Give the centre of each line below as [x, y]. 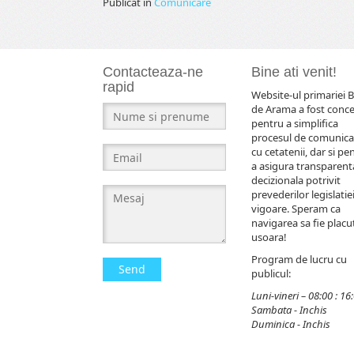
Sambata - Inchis [289, 310]
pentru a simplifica [294, 123]
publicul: [271, 273]
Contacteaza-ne [153, 72]
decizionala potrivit [296, 180]
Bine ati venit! [294, 72]
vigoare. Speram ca [296, 209]
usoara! [269, 237]
